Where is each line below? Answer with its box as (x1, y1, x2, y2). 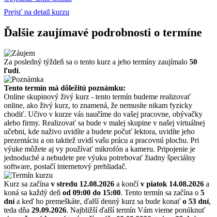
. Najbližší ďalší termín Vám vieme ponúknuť (66, 205, 205, 214)
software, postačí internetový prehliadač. (4, 162, 127, 170)
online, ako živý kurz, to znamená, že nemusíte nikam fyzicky (4, 101, 192, 109)
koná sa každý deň (4, 188, 62, 197)
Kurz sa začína (4, 179, 51, 188)
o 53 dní (183, 197, 209, 205)
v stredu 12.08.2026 (51, 179, 114, 188)
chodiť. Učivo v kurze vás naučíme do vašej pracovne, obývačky (4, 109, 202, 118)
